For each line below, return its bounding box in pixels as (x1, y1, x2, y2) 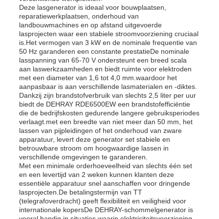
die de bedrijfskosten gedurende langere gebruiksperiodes (19, 109, 200, 117)
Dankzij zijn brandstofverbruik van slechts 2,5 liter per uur (19, 91, 197, 99)
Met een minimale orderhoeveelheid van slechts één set (19, 161, 193, 170)
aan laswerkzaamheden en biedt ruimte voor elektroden (19, 65, 192, 73)
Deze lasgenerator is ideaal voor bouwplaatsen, (19, 3, 167, 11)
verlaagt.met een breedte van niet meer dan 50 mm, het (19, 117, 193, 126)
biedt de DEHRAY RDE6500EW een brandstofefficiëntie (19, 100, 191, 108)
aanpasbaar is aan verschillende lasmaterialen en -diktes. (19, 82, 197, 90)
